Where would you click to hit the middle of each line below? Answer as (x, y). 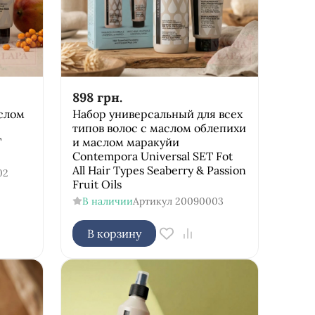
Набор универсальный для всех (157, 114)
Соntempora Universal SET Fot (152, 156)
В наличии (107, 201)
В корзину (114, 233)
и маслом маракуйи (126, 142)
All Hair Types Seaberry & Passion (159, 170)
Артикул (152, 201)
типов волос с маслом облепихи (159, 128)
